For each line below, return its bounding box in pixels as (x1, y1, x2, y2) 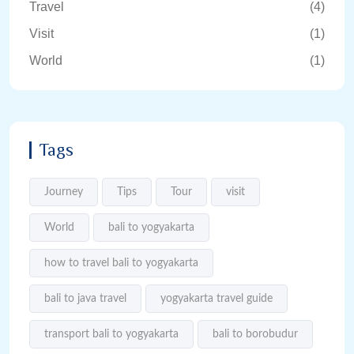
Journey (44, 186, 83, 198)
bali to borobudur (213, 329, 298, 341)
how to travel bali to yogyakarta (44, 258, 198, 269)
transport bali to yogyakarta (44, 329, 179, 341)
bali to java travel (44, 293, 126, 305)
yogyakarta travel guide (160, 293, 273, 305)
